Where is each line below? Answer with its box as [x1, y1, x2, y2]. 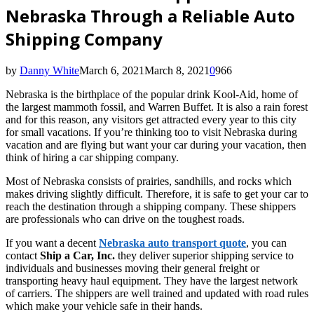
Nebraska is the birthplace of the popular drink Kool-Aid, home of [6, 88, 298, 100]
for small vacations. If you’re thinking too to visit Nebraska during [6, 125, 297, 138]
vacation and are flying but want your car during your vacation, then [6, 138, 306, 151]
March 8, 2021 [144, 64, 210, 76]
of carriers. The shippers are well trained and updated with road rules [6, 287, 308, 299]
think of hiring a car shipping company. [6, 151, 179, 163]
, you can [246, 236, 287, 249]
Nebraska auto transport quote [99, 236, 246, 249]
